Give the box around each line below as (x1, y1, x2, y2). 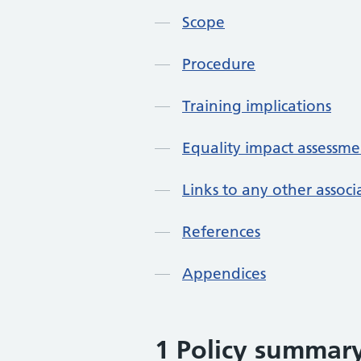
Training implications (182, 97, 331, 116)
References (182, 222, 260, 242)
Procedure (182, 55, 255, 74)
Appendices (182, 264, 266, 284)
